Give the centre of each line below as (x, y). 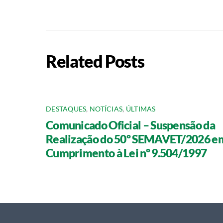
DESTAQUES (66, 109)
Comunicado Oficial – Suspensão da (130, 125)
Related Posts (95, 61)
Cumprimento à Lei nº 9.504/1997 (126, 153)
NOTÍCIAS (106, 109)
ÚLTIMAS (141, 109)
